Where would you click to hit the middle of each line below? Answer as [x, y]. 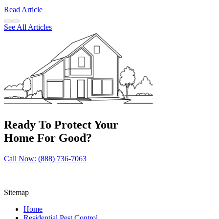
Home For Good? [48, 138]
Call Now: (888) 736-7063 [45, 158]
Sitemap [16, 192]
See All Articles [28, 27]
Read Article [23, 9]
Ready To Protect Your [61, 124]
